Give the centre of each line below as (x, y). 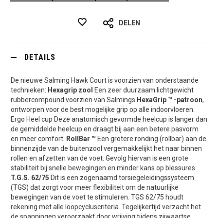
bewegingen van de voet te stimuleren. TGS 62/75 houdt (97, 197)
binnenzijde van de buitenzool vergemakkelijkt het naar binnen (106, 148)
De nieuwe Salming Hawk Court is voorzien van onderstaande (105, 80)
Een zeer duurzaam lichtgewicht (143, 90)
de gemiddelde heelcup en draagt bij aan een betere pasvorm (105, 129)
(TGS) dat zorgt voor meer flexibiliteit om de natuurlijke (95, 187)
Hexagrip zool (70, 90)
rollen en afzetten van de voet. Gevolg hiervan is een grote (100, 158)
